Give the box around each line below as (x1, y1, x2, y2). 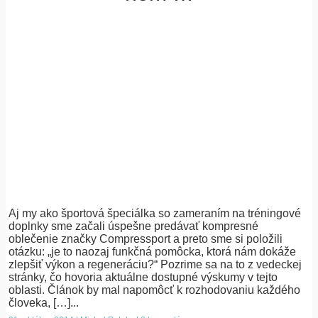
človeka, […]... (9, 297, 79, 309)
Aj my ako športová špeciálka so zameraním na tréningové (9, 207, 302, 220)
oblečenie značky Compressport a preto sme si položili (9, 233, 283, 246)
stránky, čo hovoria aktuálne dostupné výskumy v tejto (9, 271, 278, 284)
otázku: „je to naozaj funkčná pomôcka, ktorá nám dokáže (9, 246, 297, 258)
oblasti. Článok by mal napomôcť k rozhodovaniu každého (9, 284, 301, 297)
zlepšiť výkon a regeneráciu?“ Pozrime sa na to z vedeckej (9, 258, 302, 271)
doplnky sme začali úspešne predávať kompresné (9, 220, 259, 233)
